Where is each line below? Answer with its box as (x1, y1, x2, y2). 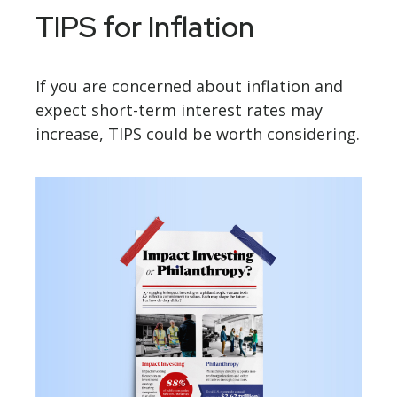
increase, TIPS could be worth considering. (35, 123, 360, 145)
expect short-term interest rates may (35, 99, 323, 121)
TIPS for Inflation (35, 8, 254, 47)
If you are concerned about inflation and (35, 75, 343, 97)
